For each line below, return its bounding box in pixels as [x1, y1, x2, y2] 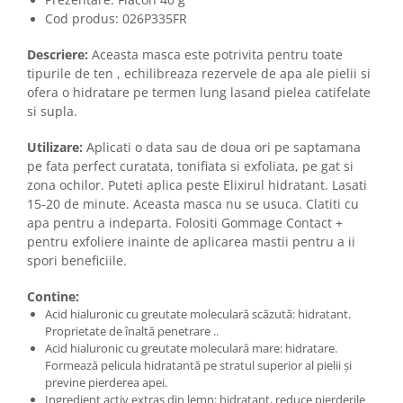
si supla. [27, 102, 77, 120]
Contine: [27, 287, 83, 305]
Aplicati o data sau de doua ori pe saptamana [86, 138, 361, 156]
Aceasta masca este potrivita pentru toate [92, 45, 343, 63]
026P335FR [122, 9, 187, 27]
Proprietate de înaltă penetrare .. [45, 322, 219, 339]
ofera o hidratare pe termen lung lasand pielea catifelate [27, 83, 371, 101]
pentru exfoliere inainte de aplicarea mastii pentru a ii [27, 232, 355, 250]
